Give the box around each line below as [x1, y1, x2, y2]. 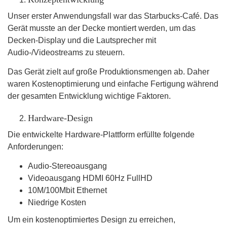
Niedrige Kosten [28, 198, 86, 207]
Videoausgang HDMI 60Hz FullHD [28, 174, 153, 183]
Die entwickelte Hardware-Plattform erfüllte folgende [8, 130, 195, 139]
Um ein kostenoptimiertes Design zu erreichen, [8, 215, 175, 224]
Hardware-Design [28, 113, 93, 124]
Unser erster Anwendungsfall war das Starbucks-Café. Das [8, 12, 218, 21]
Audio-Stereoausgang [28, 162, 107, 171]
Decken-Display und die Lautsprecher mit [8, 36, 156, 45]
